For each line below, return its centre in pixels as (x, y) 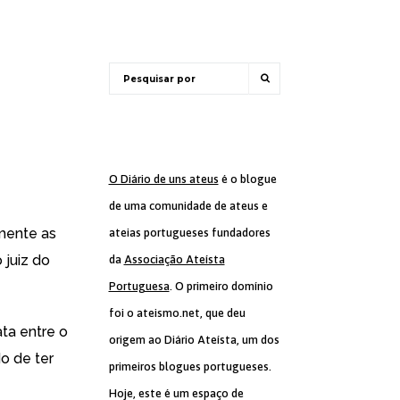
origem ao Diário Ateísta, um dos (194, 340)
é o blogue (247, 179)
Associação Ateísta (174, 259)
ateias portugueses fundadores (189, 233)
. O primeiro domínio (221, 286)
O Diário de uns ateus (163, 179)
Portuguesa (139, 286)
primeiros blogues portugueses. (190, 367)
